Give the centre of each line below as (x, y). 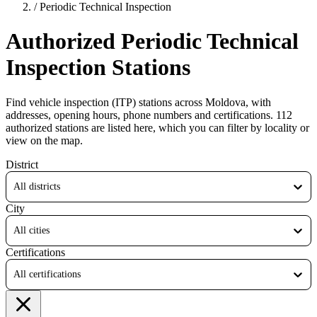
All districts (37, 186)
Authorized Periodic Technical (152, 41)
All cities (31, 230)
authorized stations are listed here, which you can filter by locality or (157, 127)
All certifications (47, 274)
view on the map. (44, 140)
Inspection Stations (98, 68)
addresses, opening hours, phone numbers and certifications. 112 (149, 115)
